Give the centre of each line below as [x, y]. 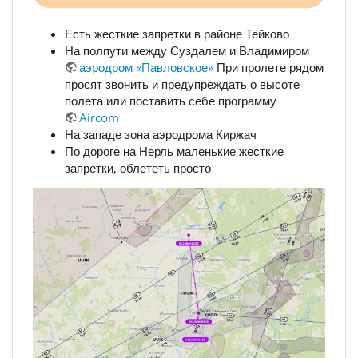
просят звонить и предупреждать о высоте [182, 84]
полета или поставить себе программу [171, 101]
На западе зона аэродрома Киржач [161, 135]
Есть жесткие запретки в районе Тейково [177, 34]
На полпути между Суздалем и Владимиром [187, 51]
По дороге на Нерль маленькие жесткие [174, 151]
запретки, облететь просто [138, 168]
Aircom [99, 118]
